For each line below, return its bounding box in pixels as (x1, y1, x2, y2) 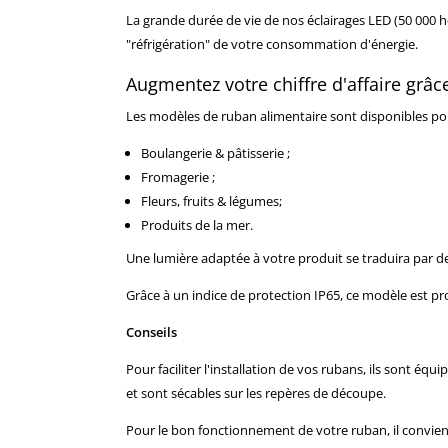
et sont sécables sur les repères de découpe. (126, 383, 386, 402)
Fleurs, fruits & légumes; (141, 191, 282, 210)
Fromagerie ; (141, 167, 215, 186)
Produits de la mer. (141, 215, 253, 234)
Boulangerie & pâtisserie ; (141, 143, 290, 162)
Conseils (126, 322, 177, 341)
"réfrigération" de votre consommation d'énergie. (126, 34, 421, 53)
